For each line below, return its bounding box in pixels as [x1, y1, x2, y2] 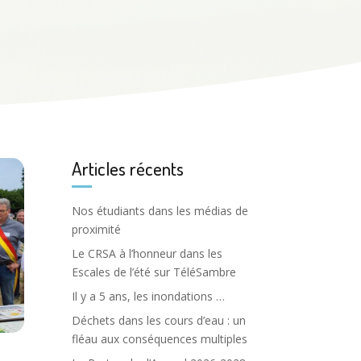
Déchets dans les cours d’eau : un [72, 313, 247, 329]
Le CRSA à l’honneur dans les [72, 246, 223, 262]
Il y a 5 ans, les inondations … [72, 288, 226, 305]
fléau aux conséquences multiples [72, 331, 248, 347]
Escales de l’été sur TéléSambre [72, 264, 237, 280]
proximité [72, 222, 122, 238]
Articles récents [72, 156, 185, 180]
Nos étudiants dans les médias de [72, 203, 249, 219]
